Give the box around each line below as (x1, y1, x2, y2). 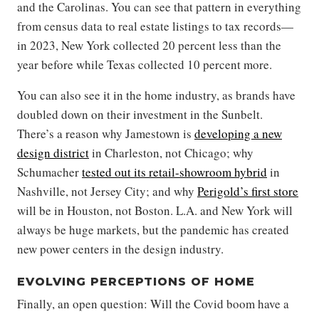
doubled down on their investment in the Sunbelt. (17, 106, 263, 123)
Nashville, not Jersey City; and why (17, 183, 197, 200)
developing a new (194, 125, 282, 142)
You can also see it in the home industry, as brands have (17, 87, 296, 104)
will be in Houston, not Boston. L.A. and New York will (17, 202, 293, 219)
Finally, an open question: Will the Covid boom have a (17, 296, 289, 313)
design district (17, 145, 89, 162)
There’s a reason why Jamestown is (17, 125, 194, 142)
